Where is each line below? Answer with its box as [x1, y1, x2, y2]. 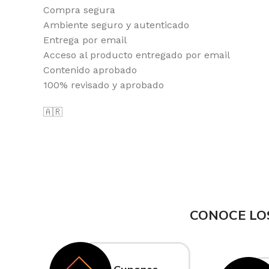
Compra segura [43, 4, 115, 16]
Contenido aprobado [43, 64, 137, 76]
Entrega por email [43, 34, 127, 46]
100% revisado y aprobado [43, 79, 164, 91]
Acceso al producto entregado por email [43, 49, 230, 61]
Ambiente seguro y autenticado [43, 19, 189, 31]
